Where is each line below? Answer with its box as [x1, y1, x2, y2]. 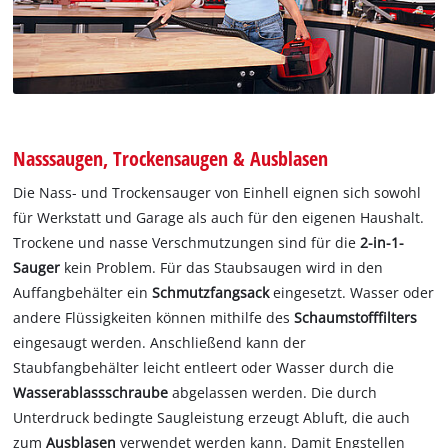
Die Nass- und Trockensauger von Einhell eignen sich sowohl [13, 183, 422, 203]
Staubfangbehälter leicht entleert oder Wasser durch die [13, 358, 395, 378]
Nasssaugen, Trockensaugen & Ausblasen [13, 144, 329, 173]
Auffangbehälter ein [13, 283, 153, 303]
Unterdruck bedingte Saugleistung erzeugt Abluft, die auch [13, 408, 411, 428]
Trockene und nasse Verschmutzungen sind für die [13, 233, 361, 253]
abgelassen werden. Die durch [172, 383, 378, 403]
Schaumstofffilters [294, 308, 418, 328]
